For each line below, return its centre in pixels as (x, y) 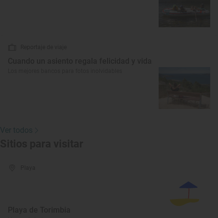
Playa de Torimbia (39, 210)
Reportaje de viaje (44, 47)
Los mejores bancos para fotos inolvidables (65, 71)
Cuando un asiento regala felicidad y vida (80, 61)
